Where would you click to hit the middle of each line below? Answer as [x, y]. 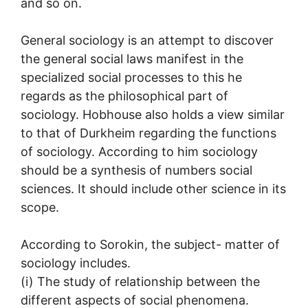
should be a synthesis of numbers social [136, 170]
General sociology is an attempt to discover [147, 40]
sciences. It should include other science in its [153, 188]
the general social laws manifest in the [132, 58]
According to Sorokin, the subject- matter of [150, 244]
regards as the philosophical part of [124, 96]
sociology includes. [76, 263]
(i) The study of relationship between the [140, 281]
